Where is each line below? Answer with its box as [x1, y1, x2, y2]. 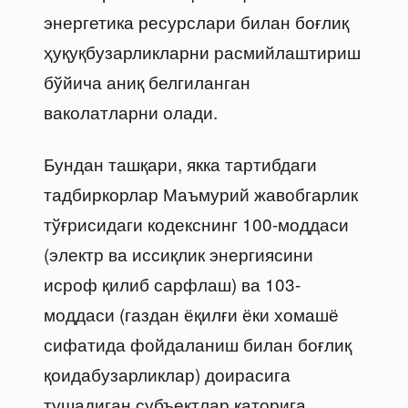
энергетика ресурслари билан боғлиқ [44, 8, 349, 34]
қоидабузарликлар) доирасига [44, 361, 291, 386]
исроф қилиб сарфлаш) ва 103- [44, 270, 301, 296]
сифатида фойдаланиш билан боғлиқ [44, 331, 352, 356]
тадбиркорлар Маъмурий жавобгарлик [44, 180, 358, 206]
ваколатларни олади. [44, 98, 218, 124]
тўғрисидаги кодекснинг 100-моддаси [44, 210, 349, 236]
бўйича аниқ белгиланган [44, 68, 250, 94]
